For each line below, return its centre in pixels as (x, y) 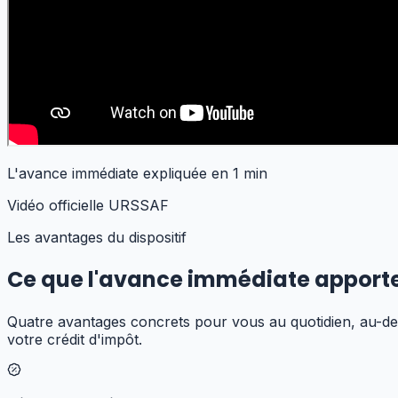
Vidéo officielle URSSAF (88, 206)
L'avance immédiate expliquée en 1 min (137, 174)
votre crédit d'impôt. (75, 339)
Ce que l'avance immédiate (161, 280)
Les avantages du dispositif (97, 238)
